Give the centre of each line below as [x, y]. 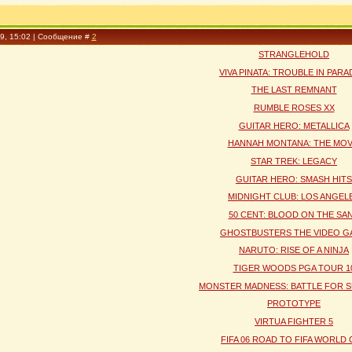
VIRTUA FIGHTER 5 [294, 321]
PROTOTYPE [294, 304]
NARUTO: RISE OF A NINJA [294, 250]
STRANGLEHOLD [294, 54]
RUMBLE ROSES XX [294, 107]
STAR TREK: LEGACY [294, 161]
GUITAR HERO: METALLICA [294, 125]
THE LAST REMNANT [294, 90]
